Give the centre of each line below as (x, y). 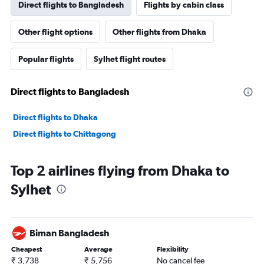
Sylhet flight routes (130, 59)
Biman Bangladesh (69, 233)
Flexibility (173, 249)
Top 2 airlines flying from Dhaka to (120, 170)
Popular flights (46, 59)
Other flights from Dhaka (159, 32)
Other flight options (55, 32)
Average (98, 249)
